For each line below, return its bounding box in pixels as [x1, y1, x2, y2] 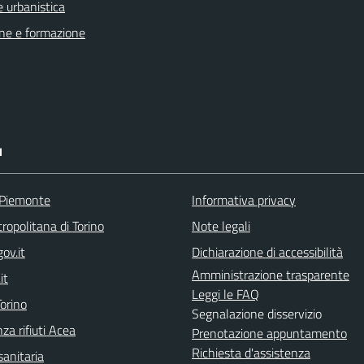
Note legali [192, 216, 250, 236]
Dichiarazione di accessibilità [192, 242, 343, 262]
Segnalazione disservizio [192, 304, 322, 323]
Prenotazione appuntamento [192, 323, 347, 343]
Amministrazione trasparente [192, 265, 349, 284]
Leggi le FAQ [192, 284, 259, 304]
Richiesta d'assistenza [192, 343, 310, 362]
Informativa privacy [192, 190, 296, 210]
